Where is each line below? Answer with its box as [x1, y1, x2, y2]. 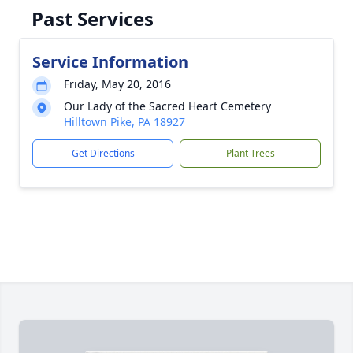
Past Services [32, 6, 154, 32]
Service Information [32, 51, 188, 72]
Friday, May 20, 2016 [64, 76, 171, 91]
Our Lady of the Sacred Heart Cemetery [64, 98, 271, 113]
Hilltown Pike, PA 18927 [64, 114, 185, 129]
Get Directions [71, 147, 135, 160]
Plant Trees [225, 147, 275, 160]
